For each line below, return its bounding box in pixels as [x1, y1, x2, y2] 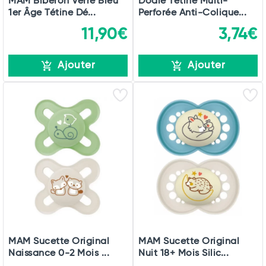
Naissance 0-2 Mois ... [8, 248, 109, 259]
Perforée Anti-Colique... [138, 8, 246, 18]
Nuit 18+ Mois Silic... [138, 248, 229, 259]
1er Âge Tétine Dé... [8, 8, 96, 18]
